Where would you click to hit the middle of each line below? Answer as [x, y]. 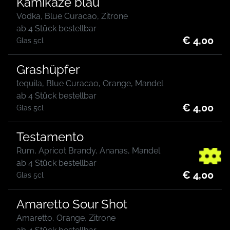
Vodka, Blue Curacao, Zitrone [72, 16]
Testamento [50, 137]
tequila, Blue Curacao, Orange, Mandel [90, 83]
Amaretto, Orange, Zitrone [66, 218]
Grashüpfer [48, 70]
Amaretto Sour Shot [72, 204]
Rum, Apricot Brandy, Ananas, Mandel [88, 151]
